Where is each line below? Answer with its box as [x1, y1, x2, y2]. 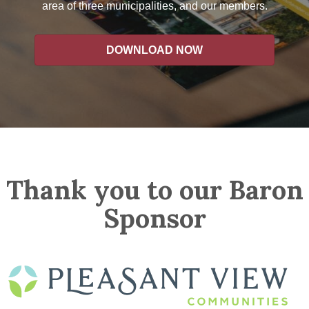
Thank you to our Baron [6, 173, 303, 207]
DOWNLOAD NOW [106, 44, 203, 57]
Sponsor [103, 201, 206, 235]
